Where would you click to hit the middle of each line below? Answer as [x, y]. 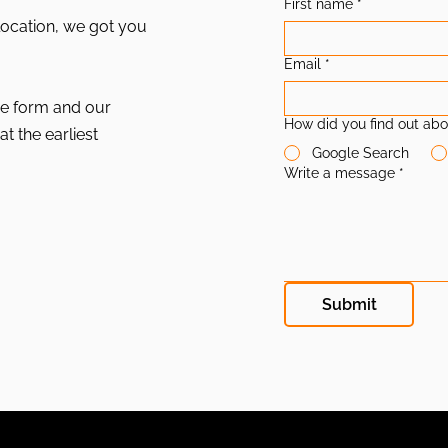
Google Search [360, 153]
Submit [349, 304]
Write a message [339, 173]
